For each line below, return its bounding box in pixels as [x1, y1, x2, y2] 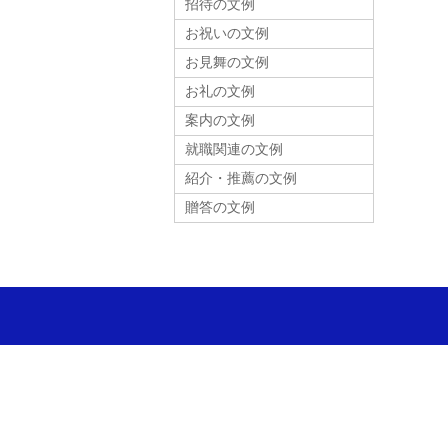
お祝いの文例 [184, 26, 269, 41]
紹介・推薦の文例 [184, 171, 297, 186]
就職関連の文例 [184, 142, 283, 157]
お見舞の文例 [184, 55, 269, 70]
